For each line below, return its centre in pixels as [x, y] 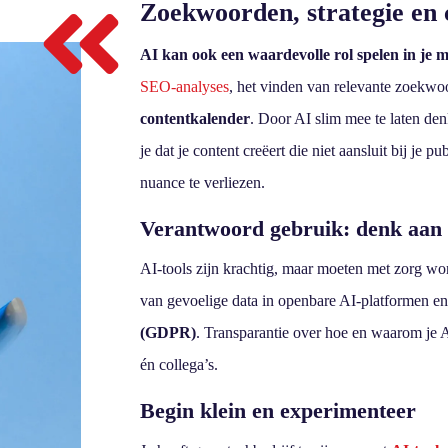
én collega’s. [179, 364]
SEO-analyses [185, 86]
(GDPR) [168, 332]
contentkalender [195, 118]
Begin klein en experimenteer [278, 410]
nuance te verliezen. [203, 182]
